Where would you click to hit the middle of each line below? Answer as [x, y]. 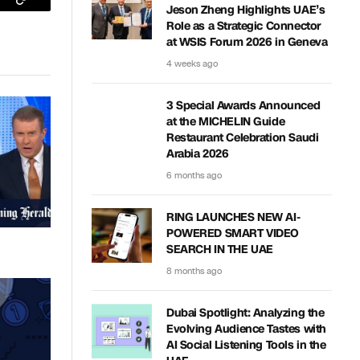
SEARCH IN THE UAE [220, 250]
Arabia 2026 [198, 154]
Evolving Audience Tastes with [246, 329]
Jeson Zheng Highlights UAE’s [246, 10]
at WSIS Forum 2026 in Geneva [247, 42]
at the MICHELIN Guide [226, 122]
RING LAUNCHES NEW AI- [233, 217]
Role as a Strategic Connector [243, 26]
